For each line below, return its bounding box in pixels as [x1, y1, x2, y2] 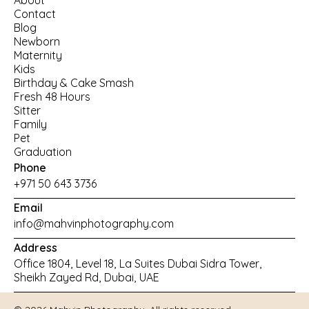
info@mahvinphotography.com [14, 217, 174, 231]
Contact [14, 7, 56, 21]
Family [14, 117, 47, 132]
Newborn [14, 34, 60, 49]
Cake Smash [70, 76, 134, 90]
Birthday [14, 76, 57, 90]
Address [14, 241, 57, 255]
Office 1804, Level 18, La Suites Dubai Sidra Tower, [14, 257, 262, 271]
